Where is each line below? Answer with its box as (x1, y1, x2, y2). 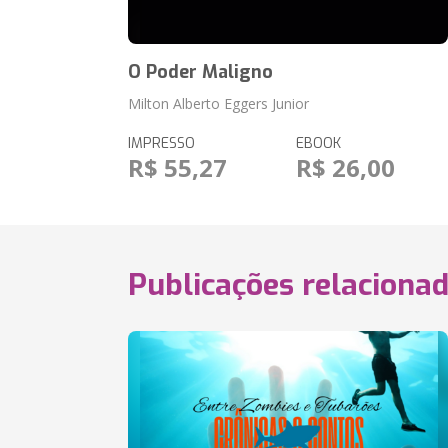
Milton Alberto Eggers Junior (128, 94, 310, 113)
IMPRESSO (128, 134, 196, 153)
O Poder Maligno (128, 60, 274, 84)
